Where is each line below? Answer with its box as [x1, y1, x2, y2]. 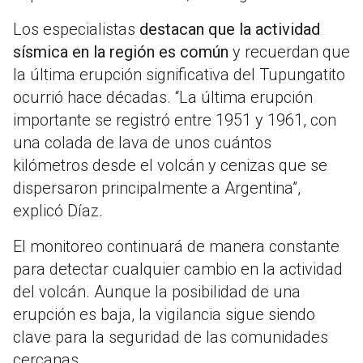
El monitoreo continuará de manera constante [13, 237, 340, 257]
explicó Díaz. [13, 201, 103, 221]
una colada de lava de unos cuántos [13, 133, 271, 153]
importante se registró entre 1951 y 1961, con [13, 110, 336, 130]
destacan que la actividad [139, 19, 320, 40]
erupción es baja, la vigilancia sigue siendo [13, 305, 315, 325]
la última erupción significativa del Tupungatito [13, 65, 345, 85]
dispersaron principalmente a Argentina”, [13, 178, 301, 199]
